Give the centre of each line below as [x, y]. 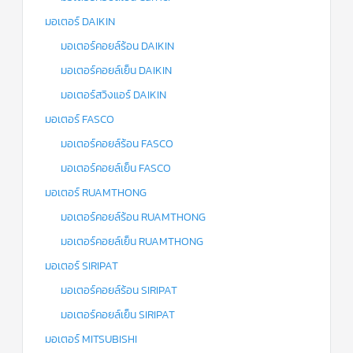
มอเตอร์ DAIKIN [80, 22]
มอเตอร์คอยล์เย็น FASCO [116, 169]
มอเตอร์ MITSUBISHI [91, 340]
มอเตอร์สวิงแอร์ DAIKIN [113, 95]
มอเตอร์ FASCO [80, 120]
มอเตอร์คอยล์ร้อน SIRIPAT [119, 291]
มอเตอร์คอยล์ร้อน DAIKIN [117, 46]
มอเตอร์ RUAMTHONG [96, 193]
